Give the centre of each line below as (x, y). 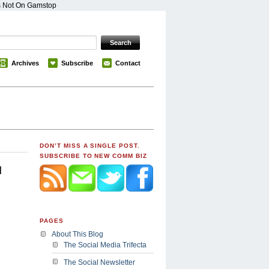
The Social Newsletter (99, 262)
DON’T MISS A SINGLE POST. (90, 146)
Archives (25, 63)
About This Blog (77, 234)
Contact (128, 63)
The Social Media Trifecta (105, 245)
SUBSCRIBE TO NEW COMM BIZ (94, 156)
